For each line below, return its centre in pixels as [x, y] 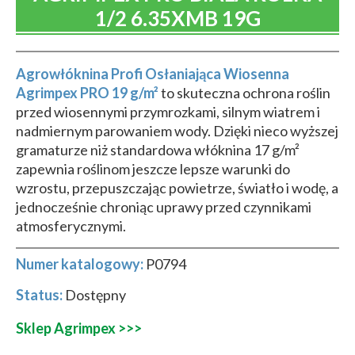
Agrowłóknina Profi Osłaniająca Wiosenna [153, 74]
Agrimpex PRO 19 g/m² [87, 93]
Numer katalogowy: [80, 264]
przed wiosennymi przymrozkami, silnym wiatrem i [168, 112]
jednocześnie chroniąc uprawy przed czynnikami [164, 207]
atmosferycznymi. [71, 226]
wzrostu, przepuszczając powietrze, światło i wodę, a [177, 188]
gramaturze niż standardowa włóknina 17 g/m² [158, 150]
